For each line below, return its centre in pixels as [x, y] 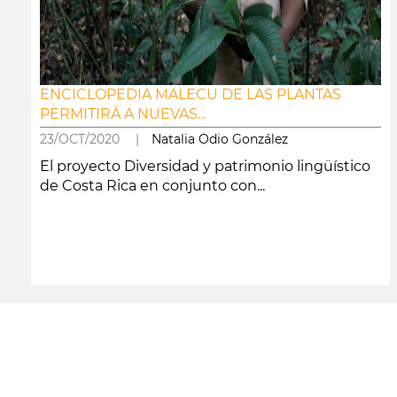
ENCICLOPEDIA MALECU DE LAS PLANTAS [191, 94]
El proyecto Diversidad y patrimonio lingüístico [205, 166]
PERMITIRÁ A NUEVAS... [123, 114]
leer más [61, 275]
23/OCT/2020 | [96, 139]
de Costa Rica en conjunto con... [152, 186]
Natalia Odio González [220, 139]
